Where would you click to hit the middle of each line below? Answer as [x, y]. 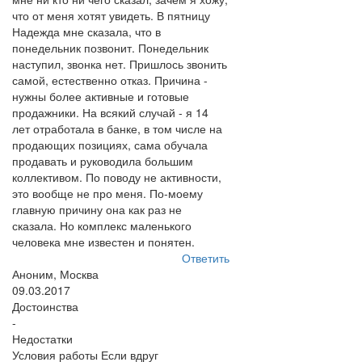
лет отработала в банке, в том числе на [117, 128]
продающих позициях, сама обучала [110, 145]
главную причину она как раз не [97, 209]
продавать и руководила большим [103, 161]
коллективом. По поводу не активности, [117, 177]
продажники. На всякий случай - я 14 [110, 112]
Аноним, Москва [55, 274]
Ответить [205, 258]
